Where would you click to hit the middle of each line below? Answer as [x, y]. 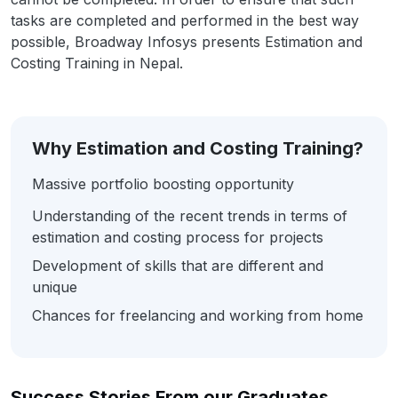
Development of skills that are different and [178, 266]
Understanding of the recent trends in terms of [190, 216]
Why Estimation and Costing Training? [198, 148]
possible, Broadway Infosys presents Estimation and [187, 42]
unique [55, 287]
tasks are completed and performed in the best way [185, 20]
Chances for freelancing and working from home [198, 315]
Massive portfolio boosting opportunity [163, 184]
